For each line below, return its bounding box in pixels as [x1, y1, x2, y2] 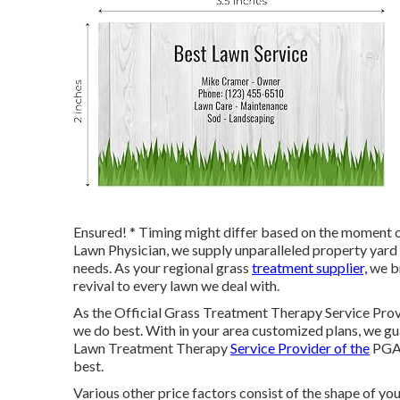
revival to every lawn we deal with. [73, 277, 279, 294]
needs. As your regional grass [73, 259, 252, 276]
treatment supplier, [252, 259, 367, 276]
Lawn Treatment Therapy [73, 339, 230, 356]
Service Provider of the [230, 339, 370, 356]
